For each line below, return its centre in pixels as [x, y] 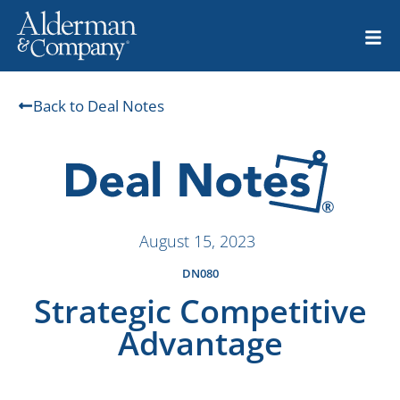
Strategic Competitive [200, 312]
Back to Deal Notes [99, 106]
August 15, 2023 [197, 242]
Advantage [200, 344]
